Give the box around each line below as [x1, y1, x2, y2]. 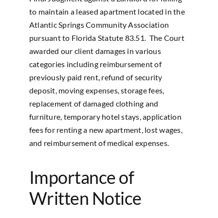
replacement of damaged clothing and [29, 99, 159, 109]
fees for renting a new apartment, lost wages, [29, 125, 182, 135]
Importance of [29, 166, 134, 188]
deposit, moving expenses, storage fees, [29, 86, 164, 95]
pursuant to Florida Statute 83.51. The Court [29, 33, 184, 43]
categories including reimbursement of [29, 59, 162, 69]
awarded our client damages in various [29, 46, 161, 56]
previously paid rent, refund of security [29, 73, 163, 82]
